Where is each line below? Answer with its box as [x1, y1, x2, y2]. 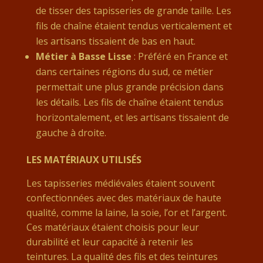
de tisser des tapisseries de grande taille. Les [35, 4, 231, 18]
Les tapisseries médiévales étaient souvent [26, 177, 215, 190]
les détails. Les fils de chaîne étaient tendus [35, 96, 224, 109]
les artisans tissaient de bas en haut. [35, 35, 195, 48]
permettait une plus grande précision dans [35, 80, 224, 94]
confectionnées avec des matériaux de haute [26, 191, 221, 205]
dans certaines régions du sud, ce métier [35, 65, 213, 79]
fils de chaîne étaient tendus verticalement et [35, 19, 232, 33]
